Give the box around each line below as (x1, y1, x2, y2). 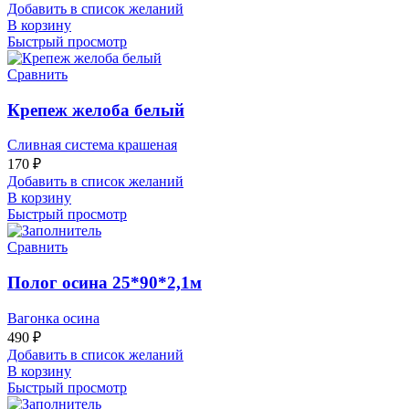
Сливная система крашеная (7, 137, 177, 153)
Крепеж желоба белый (7, 100, 184, 120)
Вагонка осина (7, 309, 100, 326)
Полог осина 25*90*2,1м (7, 272, 202, 292)
